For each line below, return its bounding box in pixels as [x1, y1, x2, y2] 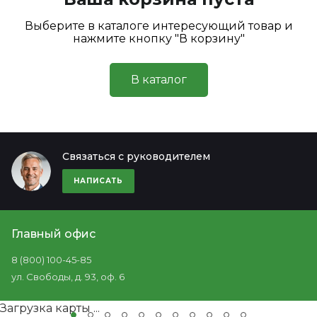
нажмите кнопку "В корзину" [72, 32, 245, 45]
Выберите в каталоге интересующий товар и [24, 19, 293, 33]
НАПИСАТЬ [74, 176, 123, 185]
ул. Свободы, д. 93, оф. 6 [11, 271, 125, 282]
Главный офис [11, 227, 96, 241]
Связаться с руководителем [62, 150, 210, 163]
